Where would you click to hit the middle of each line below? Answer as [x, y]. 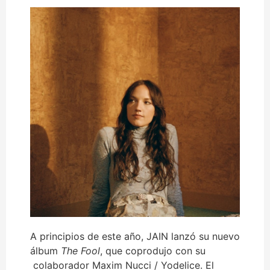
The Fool [79, 251]
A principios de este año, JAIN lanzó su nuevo [135, 237]
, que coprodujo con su [153, 251]
